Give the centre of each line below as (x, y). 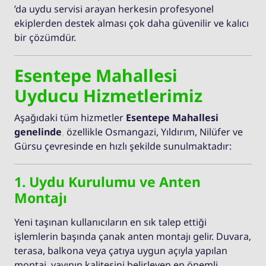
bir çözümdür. (45, 37)
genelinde (38, 132)
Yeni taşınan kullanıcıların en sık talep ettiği (110, 222)
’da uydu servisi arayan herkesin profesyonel (114, 9)
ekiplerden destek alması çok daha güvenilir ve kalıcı (132, 23)
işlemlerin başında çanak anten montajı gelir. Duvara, (133, 236)
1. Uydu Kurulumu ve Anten (107, 181)
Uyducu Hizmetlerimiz (108, 95)
